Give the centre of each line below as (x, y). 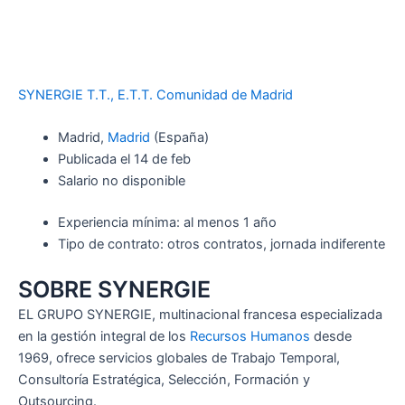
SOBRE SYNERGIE (114, 290)
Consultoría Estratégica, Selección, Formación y (164, 380)
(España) (181, 138)
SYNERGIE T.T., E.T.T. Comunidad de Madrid (155, 95)
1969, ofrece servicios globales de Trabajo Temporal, (179, 358)
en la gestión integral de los (104, 337)
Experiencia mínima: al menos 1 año (167, 223)
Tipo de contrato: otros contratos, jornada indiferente (221, 245)
